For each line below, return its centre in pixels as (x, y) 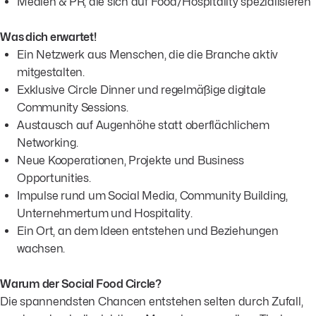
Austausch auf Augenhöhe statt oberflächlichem (143, 125)
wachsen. (41, 248)
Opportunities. (54, 178)
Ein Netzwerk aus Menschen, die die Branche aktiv (147, 54)
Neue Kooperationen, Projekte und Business (130, 160)
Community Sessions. (73, 107)
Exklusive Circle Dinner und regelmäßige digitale (141, 90)
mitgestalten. (51, 72)
